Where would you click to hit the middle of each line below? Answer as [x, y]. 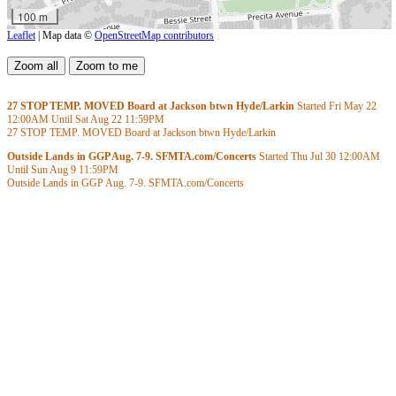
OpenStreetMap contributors [154, 35]
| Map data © [65, 35]
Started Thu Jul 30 [297, 156]
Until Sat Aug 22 [87, 119]
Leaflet [21, 35]
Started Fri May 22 [335, 106]
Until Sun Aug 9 [43, 170]
